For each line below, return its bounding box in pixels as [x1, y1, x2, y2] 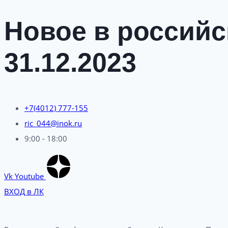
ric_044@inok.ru [24, 118, 82, 129]
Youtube [15, 171, 44, 182]
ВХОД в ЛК [4, 186, 44, 197]
